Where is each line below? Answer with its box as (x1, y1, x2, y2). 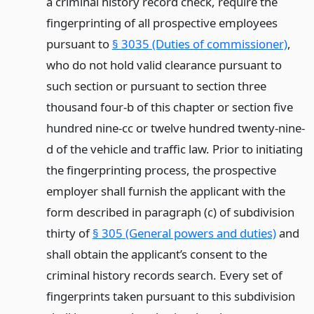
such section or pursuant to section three (46, 77, 266, 94)
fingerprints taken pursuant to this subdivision (46, 287, 295, 304)
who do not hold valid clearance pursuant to (46, 56, 282, 73)
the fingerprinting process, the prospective (46, 161, 276, 178)
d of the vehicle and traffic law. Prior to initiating (46, 140, 303, 157)
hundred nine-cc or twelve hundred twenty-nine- (46, 119, 305, 136)
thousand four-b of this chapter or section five (46, 98, 293, 115)
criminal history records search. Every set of (46, 266, 282, 283)
